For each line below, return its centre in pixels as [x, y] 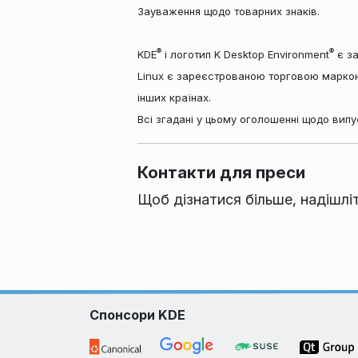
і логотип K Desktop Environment [245, 54]
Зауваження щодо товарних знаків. [229, 11]
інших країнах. [174, 97]
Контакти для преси [221, 173]
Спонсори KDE [137, 315]
